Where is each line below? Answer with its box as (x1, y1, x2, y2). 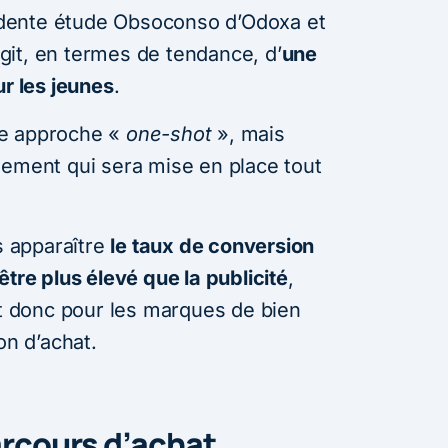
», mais (211, 121, 285, 146)
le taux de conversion (110, 233, 315, 258)
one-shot (126, 121, 212, 146)
